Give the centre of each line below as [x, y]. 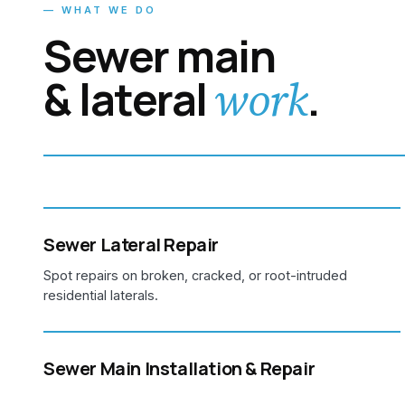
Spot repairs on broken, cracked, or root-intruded [195, 275]
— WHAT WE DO [100, 9]
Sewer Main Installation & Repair [179, 368]
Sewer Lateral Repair [131, 244]
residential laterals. [101, 295]
